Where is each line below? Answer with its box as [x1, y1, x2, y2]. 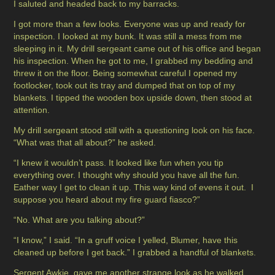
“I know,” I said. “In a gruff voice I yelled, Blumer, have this [14, 235, 238, 246]
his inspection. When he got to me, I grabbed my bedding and [14, 56, 254, 66]
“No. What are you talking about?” [14, 215, 145, 225]
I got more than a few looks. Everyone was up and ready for [14, 19, 246, 29]
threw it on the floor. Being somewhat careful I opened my [14, 68, 238, 79]
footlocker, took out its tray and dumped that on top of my [14, 80, 236, 91]
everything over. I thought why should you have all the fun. [14, 170, 240, 180]
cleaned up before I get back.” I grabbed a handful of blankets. [14, 247, 257, 258]
